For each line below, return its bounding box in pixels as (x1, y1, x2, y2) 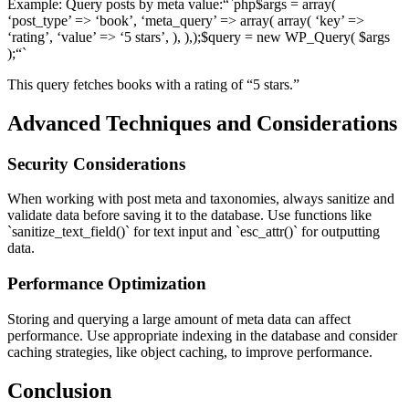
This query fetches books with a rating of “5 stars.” (7, 76, 299, 92)
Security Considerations (7, 153, 185, 173)
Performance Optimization (7, 273, 206, 293)
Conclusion (7, 378, 111, 403)
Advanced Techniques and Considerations (7, 110, 397, 135)
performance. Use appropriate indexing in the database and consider (7, 327, 397, 343)
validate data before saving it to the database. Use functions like (7, 207, 372, 224)
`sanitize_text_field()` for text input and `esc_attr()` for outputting (7, 224, 380, 240)
